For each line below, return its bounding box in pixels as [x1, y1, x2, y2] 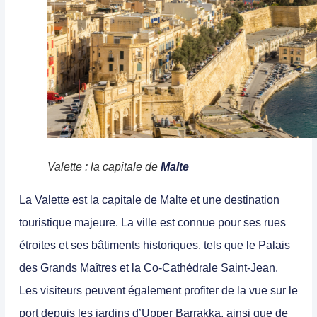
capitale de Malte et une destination [102, 194, 279, 207]
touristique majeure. [19, 217, 118, 229]
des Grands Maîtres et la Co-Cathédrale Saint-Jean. [19, 262, 278, 275]
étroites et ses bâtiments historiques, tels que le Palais [19, 239, 290, 252]
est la [69, 194, 102, 207]
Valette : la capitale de [47, 161, 161, 173]
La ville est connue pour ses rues [118, 217, 286, 229]
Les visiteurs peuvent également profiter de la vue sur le [19, 284, 298, 297]
